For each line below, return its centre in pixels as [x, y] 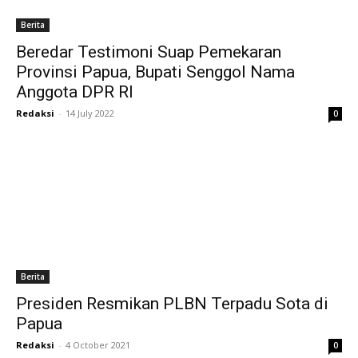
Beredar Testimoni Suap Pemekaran [149, 52]
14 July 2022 [90, 113]
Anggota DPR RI [75, 92]
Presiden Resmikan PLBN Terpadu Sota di [172, 304]
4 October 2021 [98, 345]
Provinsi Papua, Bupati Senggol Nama [155, 72]
